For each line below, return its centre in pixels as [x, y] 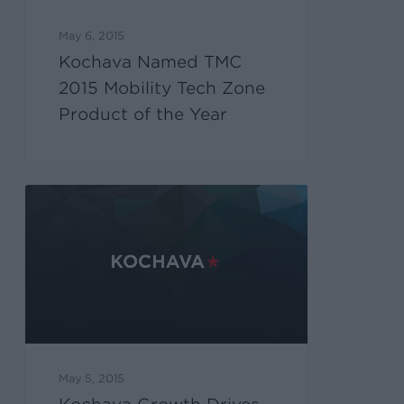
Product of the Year [143, 114]
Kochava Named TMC [151, 61]
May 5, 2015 [92, 378]
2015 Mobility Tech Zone [162, 87]
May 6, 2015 [92, 35]
